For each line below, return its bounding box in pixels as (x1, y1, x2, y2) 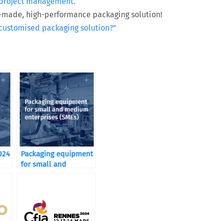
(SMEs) (21, 181, 43, 189)
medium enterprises (21, 170, 89, 179)
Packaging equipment (21, 149, 93, 158)
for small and (21, 160, 66, 169)
